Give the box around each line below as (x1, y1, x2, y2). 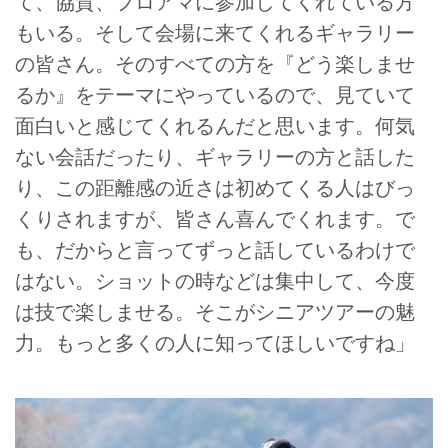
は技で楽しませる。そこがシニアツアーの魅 (15, 300, 415, 323)
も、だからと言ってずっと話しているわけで (15, 238, 415, 261)
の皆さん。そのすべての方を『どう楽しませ (15, 52, 415, 75)
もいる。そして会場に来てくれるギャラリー (15, 21, 415, 44)
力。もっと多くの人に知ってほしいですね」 (15, 331, 415, 354)
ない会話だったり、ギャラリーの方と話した (15, 145, 415, 168)
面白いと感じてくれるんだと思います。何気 (15, 114, 415, 137)
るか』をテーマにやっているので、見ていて (15, 83, 415, 106)
